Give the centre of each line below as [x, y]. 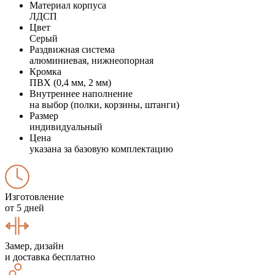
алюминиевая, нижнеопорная [91, 60]
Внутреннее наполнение [81, 93]
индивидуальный [66, 126]
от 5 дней [25, 207]
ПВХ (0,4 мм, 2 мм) [70, 82]
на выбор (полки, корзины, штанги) [104, 104]
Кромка [45, 71]
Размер [44, 115]
